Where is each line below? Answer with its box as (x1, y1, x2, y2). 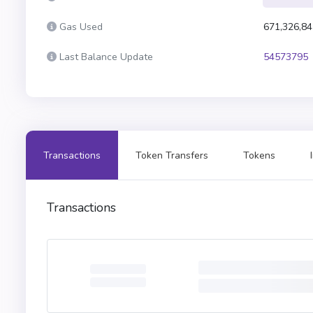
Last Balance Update (59, 50, 153, 64)
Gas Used (59, 20, 103, 34)
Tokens (243, 148, 275, 162)
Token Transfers (136, 148, 208, 162)
